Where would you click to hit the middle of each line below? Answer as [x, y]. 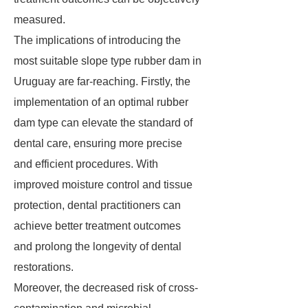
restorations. [44, 267]
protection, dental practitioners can [97, 205]
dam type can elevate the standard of [103, 123]
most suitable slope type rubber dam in [108, 61]
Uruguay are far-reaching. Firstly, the [102, 81]
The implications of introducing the [97, 40]
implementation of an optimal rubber [101, 102]
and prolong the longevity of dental [98, 246]
